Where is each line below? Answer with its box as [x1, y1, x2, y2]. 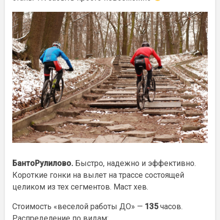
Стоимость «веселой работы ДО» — [12, 201, 145, 211]
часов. [158, 201, 183, 211]
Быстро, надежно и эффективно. [73, 158, 196, 168]
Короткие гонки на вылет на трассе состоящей [12, 170, 184, 180]
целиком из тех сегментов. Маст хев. [12, 182, 148, 192]
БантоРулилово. [12, 158, 73, 168]
